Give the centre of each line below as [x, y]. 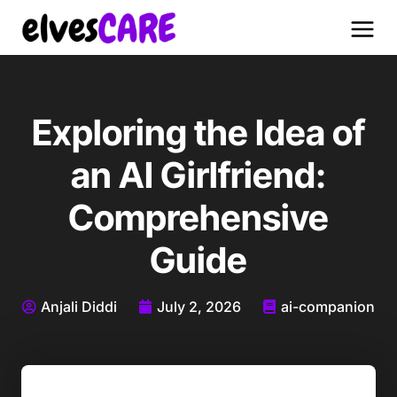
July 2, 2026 [199, 306]
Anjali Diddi [79, 306]
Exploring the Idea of [198, 132]
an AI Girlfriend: [198, 175]
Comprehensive [198, 217]
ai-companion [328, 306]
